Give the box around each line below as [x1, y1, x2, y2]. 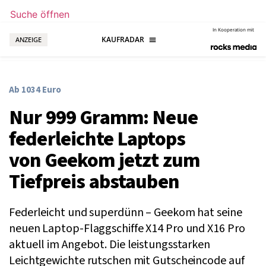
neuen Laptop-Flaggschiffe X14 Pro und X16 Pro [9, 220, 245, 237]
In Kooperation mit [213, 26, 255, 33]
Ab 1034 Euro [9, 84, 61, 97]
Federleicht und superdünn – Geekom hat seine [9, 204, 242, 221]
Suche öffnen [10, 8, 69, 20]
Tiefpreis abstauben [9, 167, 179, 197]
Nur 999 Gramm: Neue [9, 103, 198, 133]
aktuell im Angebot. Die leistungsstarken [9, 236, 210, 254]
